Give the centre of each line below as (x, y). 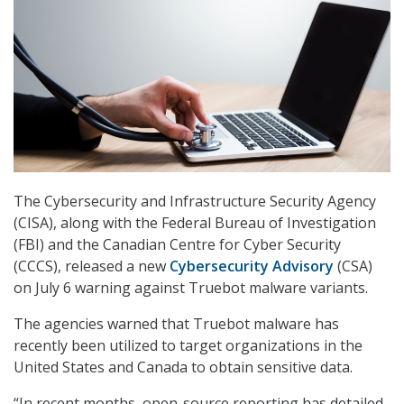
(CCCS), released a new (92, 266)
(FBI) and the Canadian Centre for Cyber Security (177, 245)
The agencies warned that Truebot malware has (176, 324)
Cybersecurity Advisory (252, 266)
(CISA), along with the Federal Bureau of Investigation (195, 223)
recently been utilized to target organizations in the (188, 346)
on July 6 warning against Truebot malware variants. (191, 288)
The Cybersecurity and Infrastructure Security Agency (195, 202)
